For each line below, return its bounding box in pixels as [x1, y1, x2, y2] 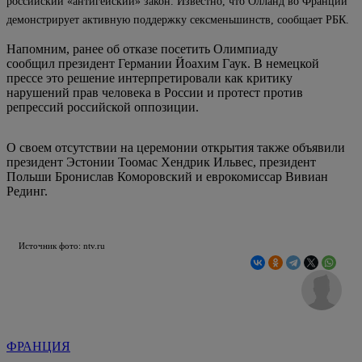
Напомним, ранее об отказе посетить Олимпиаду [6, 41, 278, 56]
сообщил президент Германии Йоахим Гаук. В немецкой [6, 56, 319, 70]
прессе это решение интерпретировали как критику [6, 70, 293, 85]
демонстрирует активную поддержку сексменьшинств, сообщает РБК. [6, 13, 352, 26]
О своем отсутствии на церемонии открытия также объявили [6, 140, 345, 154]
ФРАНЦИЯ [6, 339, 70, 353]
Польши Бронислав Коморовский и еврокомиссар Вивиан [6, 169, 328, 183]
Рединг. [6, 183, 48, 198]
